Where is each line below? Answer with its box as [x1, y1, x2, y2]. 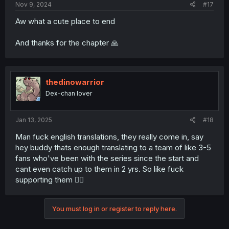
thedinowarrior [45, 77, 104, 87]
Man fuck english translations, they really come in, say [15, 131, 203, 142]
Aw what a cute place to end [15, 16, 115, 27]
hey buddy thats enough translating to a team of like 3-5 [15, 142, 211, 152]
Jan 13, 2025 [15, 116, 52, 124]
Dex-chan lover [45, 89, 92, 98]
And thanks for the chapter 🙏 [15, 38, 119, 48]
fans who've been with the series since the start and [15, 153, 199, 163]
